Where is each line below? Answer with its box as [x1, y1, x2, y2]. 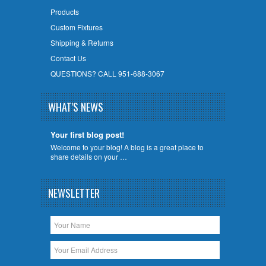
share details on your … [50, 151, 127, 161]
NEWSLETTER [48, 185, 100, 201]
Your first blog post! [50, 128, 124, 140]
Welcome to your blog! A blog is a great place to [50, 141, 204, 152]
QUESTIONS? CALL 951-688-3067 [50, 68, 164, 78]
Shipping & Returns [50, 37, 113, 47]
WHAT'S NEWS [48, 99, 103, 115]
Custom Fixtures [50, 21, 103, 32]
